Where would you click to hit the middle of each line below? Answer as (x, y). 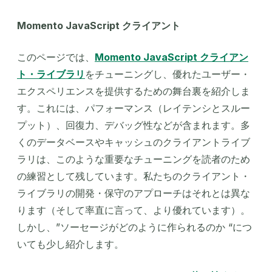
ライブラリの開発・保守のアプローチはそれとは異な (134, 193)
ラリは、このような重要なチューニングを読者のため (134, 159)
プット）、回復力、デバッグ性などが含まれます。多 (134, 125)
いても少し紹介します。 (70, 244)
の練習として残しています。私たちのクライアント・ (134, 176)
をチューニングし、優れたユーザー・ (168, 74)
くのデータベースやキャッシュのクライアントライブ (134, 142)
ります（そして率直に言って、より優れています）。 (134, 210)
